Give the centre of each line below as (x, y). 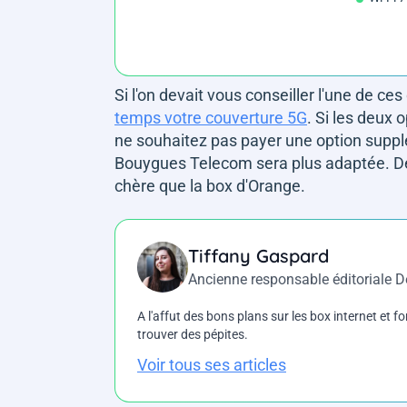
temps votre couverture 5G (211, 117)
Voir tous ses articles (212, 365)
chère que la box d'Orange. (210, 185)
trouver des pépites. (193, 334)
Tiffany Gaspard (258, 255)
